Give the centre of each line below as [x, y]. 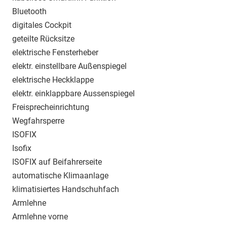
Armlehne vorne [40, 217]
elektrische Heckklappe [53, 80]
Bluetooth [29, 12]
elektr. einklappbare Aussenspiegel [73, 94]
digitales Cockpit [42, 25]
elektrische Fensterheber [55, 53]
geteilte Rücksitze [43, 39]
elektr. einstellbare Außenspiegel [69, 66]
